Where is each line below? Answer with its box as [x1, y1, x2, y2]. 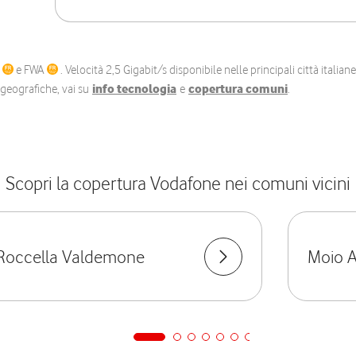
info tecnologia [92, 82, 176, 96]
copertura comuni [188, 82, 288, 96]
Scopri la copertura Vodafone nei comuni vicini [6, 172, 350, 195]
